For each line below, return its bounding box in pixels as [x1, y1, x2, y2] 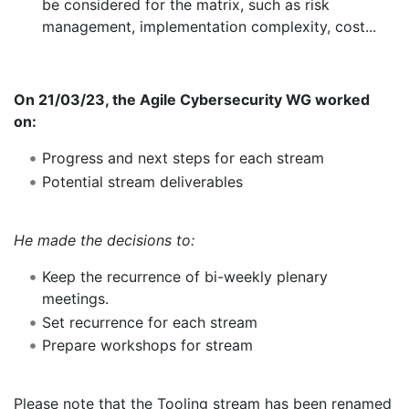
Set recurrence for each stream [41, 312, 257, 331]
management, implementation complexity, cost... [41, 17, 376, 37]
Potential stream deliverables [41, 172, 243, 191]
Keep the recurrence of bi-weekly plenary [41, 267, 328, 286]
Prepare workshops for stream [41, 336, 253, 355]
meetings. [41, 288, 109, 308]
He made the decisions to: [14, 230, 194, 249]
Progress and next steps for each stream [41, 149, 324, 168]
